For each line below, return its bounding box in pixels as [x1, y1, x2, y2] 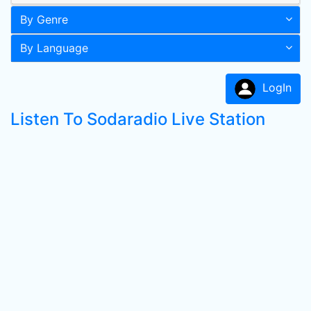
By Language [20, 41, 88, 55]
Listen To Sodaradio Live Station [10, 109, 265, 129]
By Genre [20, 12, 68, 26]
